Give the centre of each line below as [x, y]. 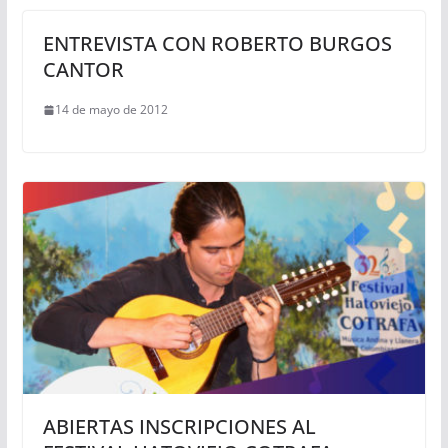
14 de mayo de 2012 [111, 110]
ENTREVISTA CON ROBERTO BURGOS [217, 44]
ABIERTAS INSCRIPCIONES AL [179, 426]
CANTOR [83, 70]
